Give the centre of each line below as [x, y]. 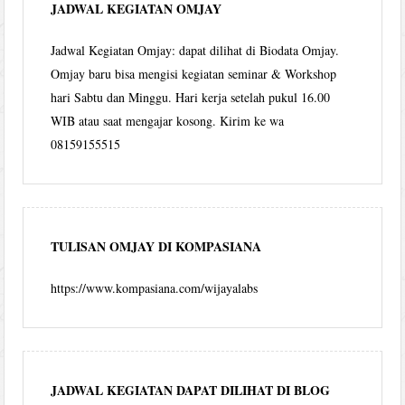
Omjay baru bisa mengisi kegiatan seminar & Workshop [194, 73]
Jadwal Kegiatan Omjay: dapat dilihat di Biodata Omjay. [195, 50]
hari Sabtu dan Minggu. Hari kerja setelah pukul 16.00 [191, 97]
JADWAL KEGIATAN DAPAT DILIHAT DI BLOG [191, 390]
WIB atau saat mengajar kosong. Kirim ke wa [168, 120]
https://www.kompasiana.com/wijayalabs [155, 287]
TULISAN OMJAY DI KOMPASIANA [156, 246]
